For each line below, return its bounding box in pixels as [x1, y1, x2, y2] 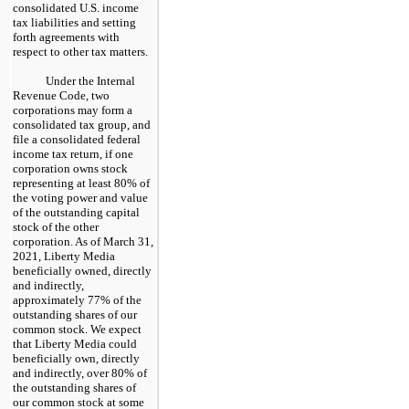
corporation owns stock [13, 161, 128, 175]
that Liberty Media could [13, 336, 137, 351]
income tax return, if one [13, 146, 133, 161]
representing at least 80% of [13, 175, 150, 190]
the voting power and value [13, 190, 148, 204]
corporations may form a [13, 102, 132, 117]
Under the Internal [46, 73, 135, 88]
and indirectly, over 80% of [13, 365, 147, 380]
